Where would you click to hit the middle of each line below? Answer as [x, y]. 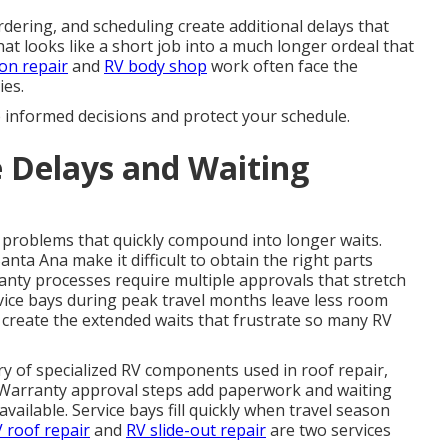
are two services [328, 430]
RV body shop [155, 66]
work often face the [282, 66]
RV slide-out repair [196, 430]
